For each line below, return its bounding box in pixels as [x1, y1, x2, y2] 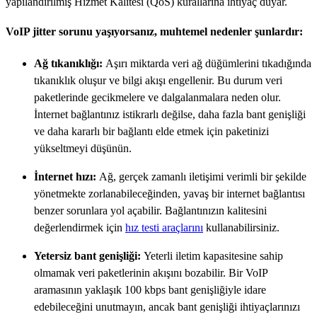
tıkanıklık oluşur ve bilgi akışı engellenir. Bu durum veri [34, 74, 282, 86]
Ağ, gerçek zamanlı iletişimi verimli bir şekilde [99, 170, 306, 183]
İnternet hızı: [34, 170, 99, 183]
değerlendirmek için [34, 221, 125, 234]
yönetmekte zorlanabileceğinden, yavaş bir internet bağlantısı [34, 187, 305, 200]
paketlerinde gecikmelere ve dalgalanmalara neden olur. [34, 91, 281, 103]
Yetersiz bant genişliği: [34, 249, 144, 262]
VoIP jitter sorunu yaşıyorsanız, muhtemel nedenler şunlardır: [6, 25, 303, 38]
